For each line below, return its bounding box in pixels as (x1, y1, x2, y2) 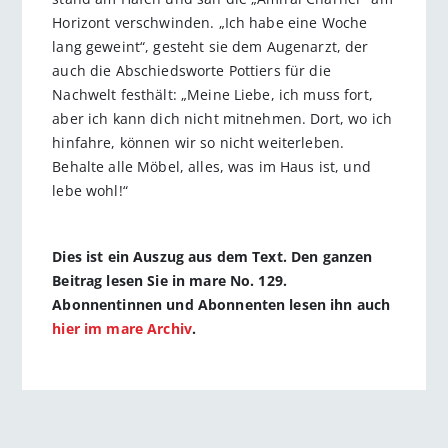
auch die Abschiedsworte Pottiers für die (52, 60, 331, 80)
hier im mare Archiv (52, 319, 192, 339)
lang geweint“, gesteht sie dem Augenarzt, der (52, 36, 369, 56)
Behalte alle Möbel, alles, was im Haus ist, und (52, 156, 371, 176)
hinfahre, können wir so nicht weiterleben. (52, 132, 345, 152)
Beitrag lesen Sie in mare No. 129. (52, 271, 288, 291)
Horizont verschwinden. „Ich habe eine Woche (52, 12, 368, 32)
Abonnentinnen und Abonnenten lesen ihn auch (52, 295, 391, 315)
